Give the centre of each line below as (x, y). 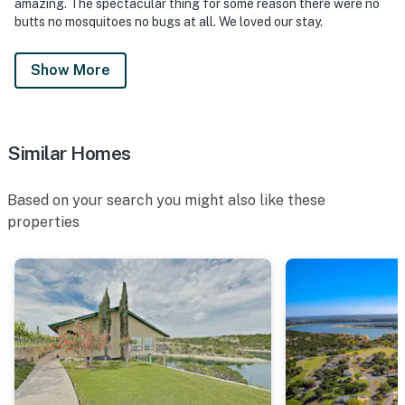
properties (43, 221)
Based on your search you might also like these (166, 200)
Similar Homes (69, 153)
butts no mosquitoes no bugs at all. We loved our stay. (169, 21)
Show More (71, 70)
